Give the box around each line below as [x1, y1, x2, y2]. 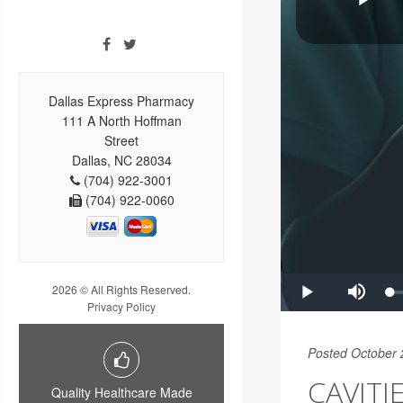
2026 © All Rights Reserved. [52, 281, 191, 297]
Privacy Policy [87, 298, 156, 314]
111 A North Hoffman [61, 111, 182, 130]
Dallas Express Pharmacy [49, 91, 194, 110]
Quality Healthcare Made [50, 382, 193, 401]
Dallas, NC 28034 [71, 150, 172, 169]
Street [104, 130, 139, 149]
